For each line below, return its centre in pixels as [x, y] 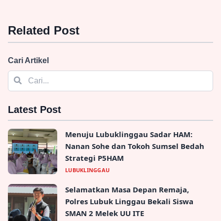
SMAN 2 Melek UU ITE [105, 213]
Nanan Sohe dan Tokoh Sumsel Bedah [135, 146]
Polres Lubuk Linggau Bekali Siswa [129, 202]
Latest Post [35, 110]
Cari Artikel [28, 61]
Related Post [44, 31]
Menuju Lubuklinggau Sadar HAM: [129, 134]
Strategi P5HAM [94, 158]
